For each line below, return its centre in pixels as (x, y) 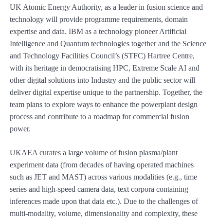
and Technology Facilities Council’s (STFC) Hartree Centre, (102, 56)
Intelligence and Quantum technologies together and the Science (108, 44)
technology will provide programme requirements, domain (99, 19)
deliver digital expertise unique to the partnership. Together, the (106, 92)
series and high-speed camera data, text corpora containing (99, 189)
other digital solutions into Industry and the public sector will (102, 80)
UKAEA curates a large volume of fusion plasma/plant (94, 153)
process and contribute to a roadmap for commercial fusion (100, 117)
